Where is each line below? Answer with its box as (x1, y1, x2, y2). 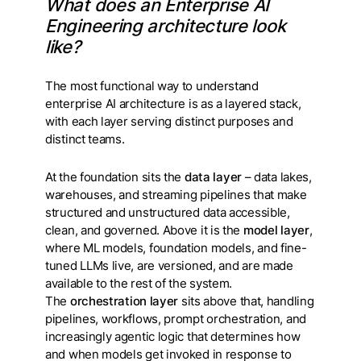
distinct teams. (45, 131, 128, 147)
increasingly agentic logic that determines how (45, 329, 301, 344)
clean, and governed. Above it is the (45, 222, 243, 238)
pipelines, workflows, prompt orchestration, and (45, 311, 306, 326)
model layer (243, 222, 309, 238)
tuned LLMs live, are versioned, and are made (45, 258, 293, 273)
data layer (184, 169, 242, 185)
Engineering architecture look (45, 15, 286, 36)
